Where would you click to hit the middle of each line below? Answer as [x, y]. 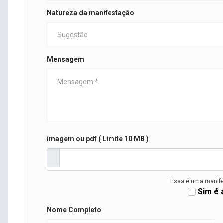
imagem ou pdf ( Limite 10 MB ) [98, 139]
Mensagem [65, 59]
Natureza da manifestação [91, 13]
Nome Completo [74, 210]
